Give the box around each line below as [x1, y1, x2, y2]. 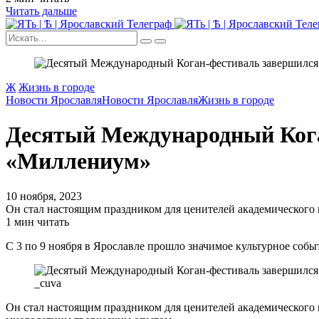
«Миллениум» [6, 148, 151, 174]
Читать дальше [6, 4, 77, 17]
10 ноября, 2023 [6, 189, 82, 202]
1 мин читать [6, 215, 69, 228]
